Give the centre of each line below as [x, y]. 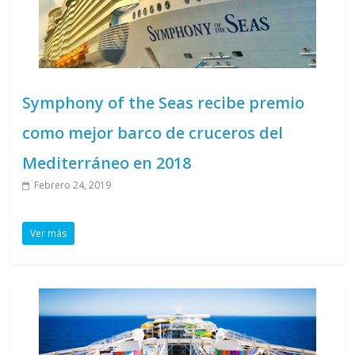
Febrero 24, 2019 [73, 185]
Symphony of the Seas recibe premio [164, 102]
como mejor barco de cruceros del [153, 132]
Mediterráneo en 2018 [107, 162]
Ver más [49, 233]
